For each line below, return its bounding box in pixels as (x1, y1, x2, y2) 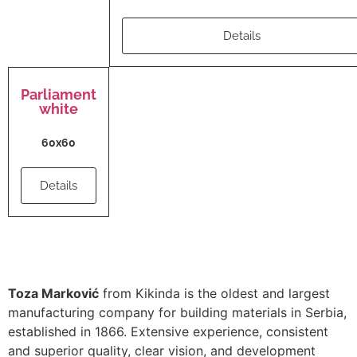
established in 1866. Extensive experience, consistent (8, 324, 328, 340)
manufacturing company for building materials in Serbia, (8, 304, 347, 321)
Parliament (21, 86, 96, 104)
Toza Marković (8, 285, 99, 302)
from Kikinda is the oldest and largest (99, 285, 330, 302)
